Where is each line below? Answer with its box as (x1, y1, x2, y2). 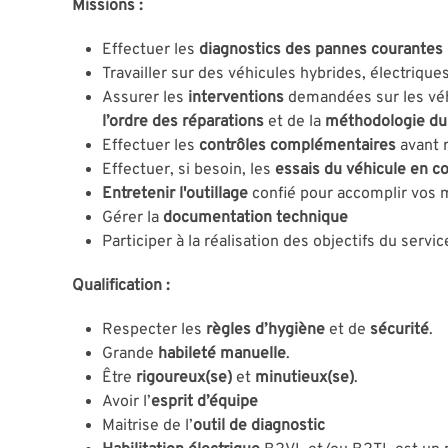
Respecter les (102, 319, 202, 340)
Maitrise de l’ (102, 415, 193, 436)
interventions (188, 87, 284, 108)
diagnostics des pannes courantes (199, 39, 443, 60)
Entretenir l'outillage (102, 183, 248, 204)
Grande (102, 343, 154, 364)
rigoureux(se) (136, 367, 232, 388)
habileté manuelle (158, 343, 286, 364)
